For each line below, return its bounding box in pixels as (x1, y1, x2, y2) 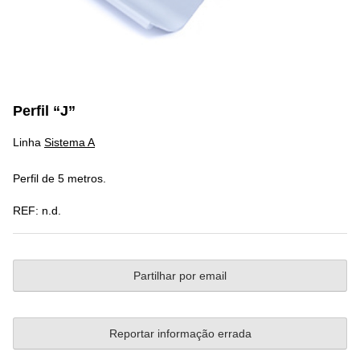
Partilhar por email (133, 269, 227, 283)
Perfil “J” (13, 103, 76, 120)
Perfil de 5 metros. (13, 172, 106, 186)
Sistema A (44, 135, 95, 149)
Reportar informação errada (108, 327, 252, 341)
